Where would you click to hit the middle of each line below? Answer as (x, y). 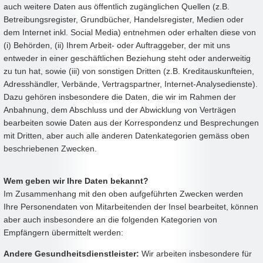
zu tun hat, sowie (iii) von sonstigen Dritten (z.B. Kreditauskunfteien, (129, 71)
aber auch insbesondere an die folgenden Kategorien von (110, 220)
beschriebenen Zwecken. (51, 149)
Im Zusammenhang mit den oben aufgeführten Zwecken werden (123, 194)
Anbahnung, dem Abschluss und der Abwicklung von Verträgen (120, 110)
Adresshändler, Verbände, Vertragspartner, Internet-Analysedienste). (131, 84)
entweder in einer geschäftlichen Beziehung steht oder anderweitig (127, 58)
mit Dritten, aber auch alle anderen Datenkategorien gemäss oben (127, 136)
